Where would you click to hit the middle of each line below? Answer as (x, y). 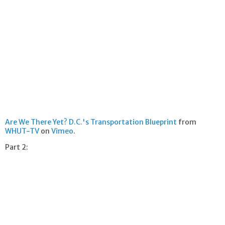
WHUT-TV (22, 131)
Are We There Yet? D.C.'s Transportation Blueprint (91, 122)
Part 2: (17, 147)
